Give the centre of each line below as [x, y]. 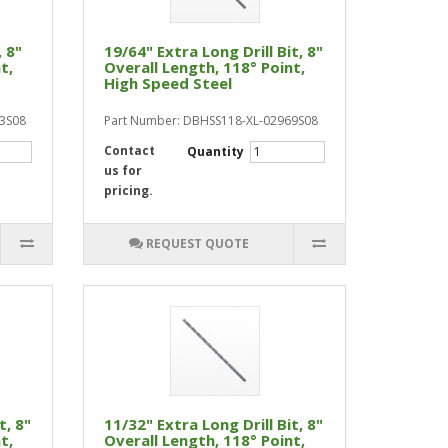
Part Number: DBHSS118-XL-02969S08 [211, 120]
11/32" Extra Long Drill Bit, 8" [214, 424]
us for [123, 170]
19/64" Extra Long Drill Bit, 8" [214, 51]
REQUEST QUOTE [197, 243]
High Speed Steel [168, 83]
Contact [130, 150]
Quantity [216, 151]
